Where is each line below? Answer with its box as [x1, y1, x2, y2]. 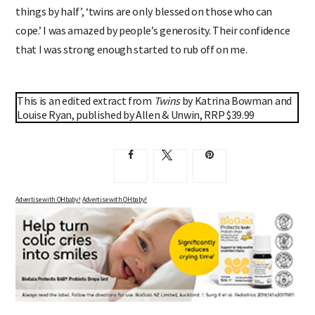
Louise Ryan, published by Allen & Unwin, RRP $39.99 [17, 107, 255, 122]
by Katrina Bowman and [179, 93, 292, 108]
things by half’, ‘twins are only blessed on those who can [15, 4, 273, 18]
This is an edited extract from [17, 93, 154, 108]
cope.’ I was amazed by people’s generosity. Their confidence [15, 22, 290, 37]
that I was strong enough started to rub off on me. [15, 41, 247, 56]
